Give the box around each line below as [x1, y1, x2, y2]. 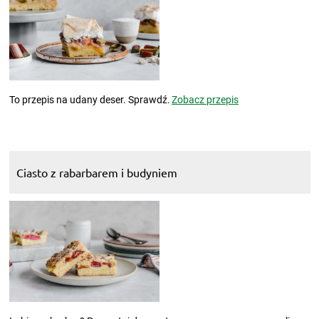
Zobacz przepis [172, 94, 239, 106]
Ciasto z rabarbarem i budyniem [16, 165, 177, 180]
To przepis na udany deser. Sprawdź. [9, 94, 170, 106]
